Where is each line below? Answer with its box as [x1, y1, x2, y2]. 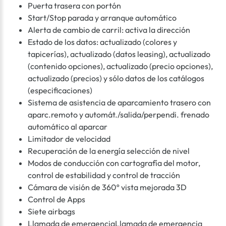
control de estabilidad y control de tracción [28, 170, 180, 181]
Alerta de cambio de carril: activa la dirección [28, 25, 190, 35]
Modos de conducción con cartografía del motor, [28, 158, 200, 168]
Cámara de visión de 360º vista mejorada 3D [28, 182, 187, 193]
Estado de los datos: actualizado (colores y [28, 37, 177, 47]
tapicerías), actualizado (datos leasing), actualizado [28, 49, 210, 60]
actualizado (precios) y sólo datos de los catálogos [28, 73, 204, 84]
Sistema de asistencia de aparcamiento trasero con [28, 97, 211, 108]
